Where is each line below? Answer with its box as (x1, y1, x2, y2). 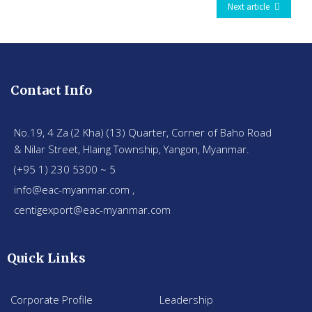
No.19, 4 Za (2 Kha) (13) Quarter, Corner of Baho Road (14, 125, 272, 139)
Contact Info (10, 82, 92, 98)
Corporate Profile (10, 292, 93, 306)
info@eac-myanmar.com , (14, 182, 134, 196)
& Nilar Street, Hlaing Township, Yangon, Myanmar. (14, 142, 249, 156)
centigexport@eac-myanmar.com (14, 203, 171, 217)
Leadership (159, 292, 213, 306)
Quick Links (7, 250, 86, 266)
